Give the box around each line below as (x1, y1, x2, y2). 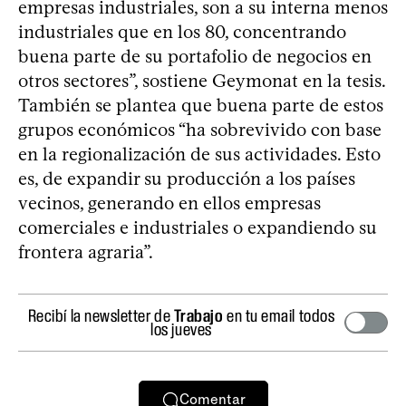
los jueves (150, 318, 212, 339)
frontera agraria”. (18, 240, 153, 263)
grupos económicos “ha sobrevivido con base (18, 118, 382, 140)
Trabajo (173, 304, 224, 325)
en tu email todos (223, 304, 335, 325)
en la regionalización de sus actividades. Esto (18, 142, 381, 165)
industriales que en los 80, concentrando (18, 20, 346, 43)
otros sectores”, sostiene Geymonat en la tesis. (18, 69, 385, 92)
